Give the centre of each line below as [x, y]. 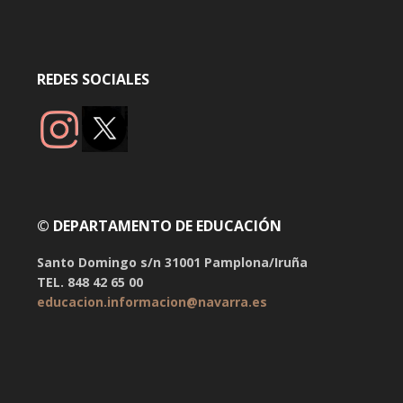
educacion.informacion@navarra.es [152, 302]
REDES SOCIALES [93, 80]
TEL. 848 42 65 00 [90, 282]
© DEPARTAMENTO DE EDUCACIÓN [159, 226]
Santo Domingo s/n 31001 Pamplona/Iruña [172, 263]
